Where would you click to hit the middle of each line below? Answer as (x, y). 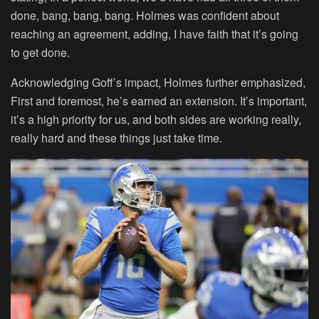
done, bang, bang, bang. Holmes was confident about (145, 15)
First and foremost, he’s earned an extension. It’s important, (159, 100)
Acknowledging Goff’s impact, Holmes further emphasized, (158, 82)
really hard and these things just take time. (116, 137)
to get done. (40, 52)
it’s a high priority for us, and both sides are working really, (156, 119)
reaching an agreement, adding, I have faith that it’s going (155, 33)
